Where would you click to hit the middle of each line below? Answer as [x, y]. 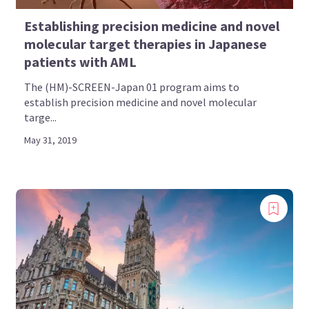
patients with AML [81, 62]
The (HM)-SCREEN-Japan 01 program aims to [132, 87]
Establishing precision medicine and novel [152, 26]
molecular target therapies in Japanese [146, 44]
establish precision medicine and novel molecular [141, 102]
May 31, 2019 [51, 140]
